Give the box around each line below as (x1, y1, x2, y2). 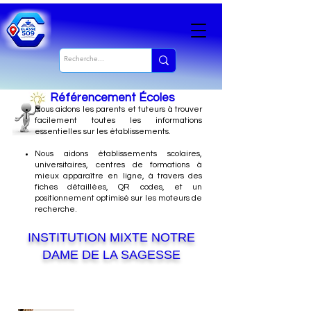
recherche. (35, 205, 77, 214)
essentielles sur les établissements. (35, 127, 171, 136)
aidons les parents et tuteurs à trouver (56, 105, 203, 114)
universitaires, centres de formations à (35, 160, 202, 169)
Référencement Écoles (50, 92, 175, 104)
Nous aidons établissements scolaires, (35, 149, 202, 158)
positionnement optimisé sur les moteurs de (35, 194, 202, 203)
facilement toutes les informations (35, 116, 202, 125)
